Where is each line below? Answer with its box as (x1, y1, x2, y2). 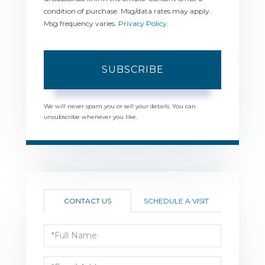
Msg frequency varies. (44, 18, 118, 28)
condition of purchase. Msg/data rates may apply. (44, 6, 211, 15)
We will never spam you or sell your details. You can (44, 102, 196, 110)
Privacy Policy (118, 18, 167, 28)
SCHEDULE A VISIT (144, 196, 209, 205)
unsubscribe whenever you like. (44, 112, 137, 121)
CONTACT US (64, 196, 111, 205)
